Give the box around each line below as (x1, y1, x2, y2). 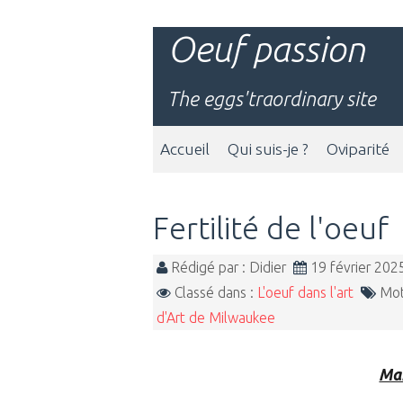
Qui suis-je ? (228, 140, 309, 157)
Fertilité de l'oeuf (153, 210, 389, 245)
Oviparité (327, 140, 390, 157)
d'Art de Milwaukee (157, 309, 275, 326)
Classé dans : (171, 283, 257, 300)
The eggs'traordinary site (167, 87, 376, 110)
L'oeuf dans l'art (257, 283, 354, 300)
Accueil (160, 140, 210, 157)
